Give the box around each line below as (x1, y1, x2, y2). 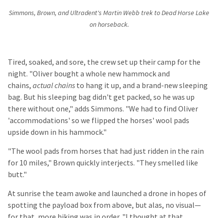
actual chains (33, 80, 76, 91)
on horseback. (89, 20, 129, 30)
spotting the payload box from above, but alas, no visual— (8, 200, 201, 211)
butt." (8, 169, 30, 180)
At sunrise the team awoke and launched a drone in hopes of (8, 188, 206, 199)
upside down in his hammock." (8, 127, 108, 138)
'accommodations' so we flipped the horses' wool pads (8, 115, 189, 126)
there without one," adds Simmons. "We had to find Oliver (8, 104, 198, 114)
